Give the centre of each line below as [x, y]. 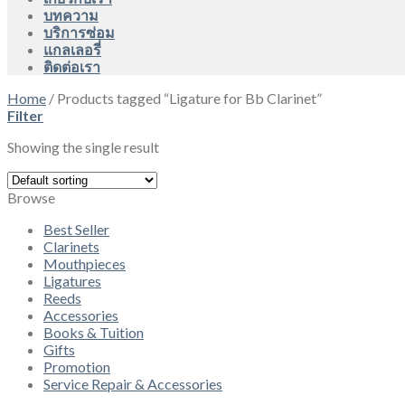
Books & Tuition [94, 332]
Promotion [77, 367]
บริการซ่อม [79, 32]
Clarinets [71, 246]
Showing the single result [83, 147]
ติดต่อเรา [72, 66]
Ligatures [72, 281]
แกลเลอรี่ [72, 49]
